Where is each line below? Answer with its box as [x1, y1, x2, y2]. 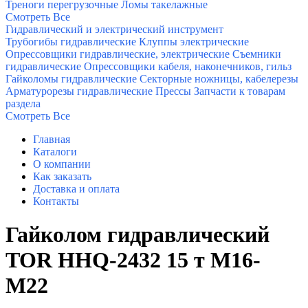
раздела [5, 98, 41, 109]
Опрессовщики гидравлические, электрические [5, 48, 230, 60]
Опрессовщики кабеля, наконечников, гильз [84, 60, 291, 72]
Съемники [232, 48, 281, 60]
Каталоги [33, 146, 77, 157]
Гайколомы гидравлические [5, 73, 137, 85]
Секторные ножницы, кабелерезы [140, 73, 298, 85]
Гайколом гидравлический [5, 222, 269, 247]
